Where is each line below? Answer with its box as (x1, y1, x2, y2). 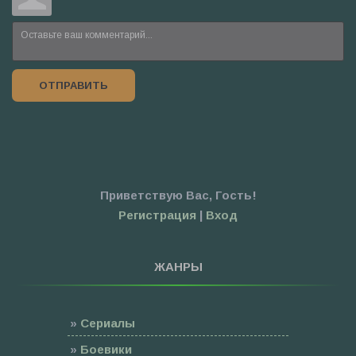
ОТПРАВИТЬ (39, 79, 108, 91)
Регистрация (118, 207, 196, 222)
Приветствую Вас (99, 188, 209, 202)
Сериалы (80, 315, 135, 330)
